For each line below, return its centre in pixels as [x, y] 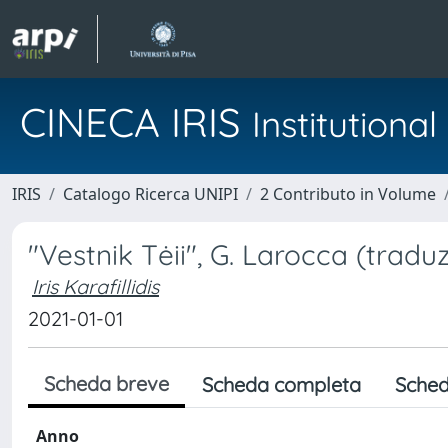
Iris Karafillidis [95, 286]
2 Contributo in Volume [348, 194]
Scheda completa [281, 384]
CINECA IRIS [136, 122]
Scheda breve [106, 383]
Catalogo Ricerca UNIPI [150, 194]
